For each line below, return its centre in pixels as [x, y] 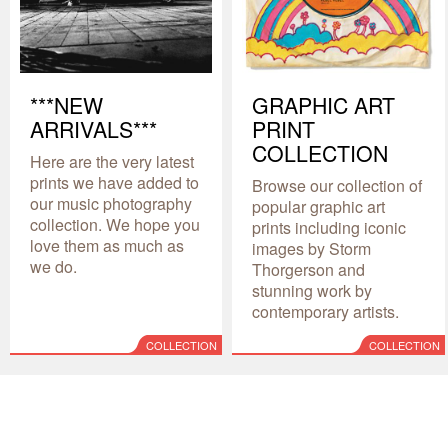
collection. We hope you [115, 225]
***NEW [66, 105]
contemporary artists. [326, 312]
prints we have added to [114, 183]
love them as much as [107, 246]
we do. [53, 267]
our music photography [111, 204]
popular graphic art [319, 207]
